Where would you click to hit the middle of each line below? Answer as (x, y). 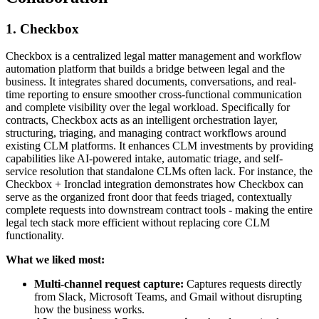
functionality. (35, 236)
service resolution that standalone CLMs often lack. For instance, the (159, 172)
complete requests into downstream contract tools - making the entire (159, 210)
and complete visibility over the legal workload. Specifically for (148, 108)
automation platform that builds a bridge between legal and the (145, 69)
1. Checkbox (42, 28)
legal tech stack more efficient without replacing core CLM (138, 223)
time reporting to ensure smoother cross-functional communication (154, 95)
